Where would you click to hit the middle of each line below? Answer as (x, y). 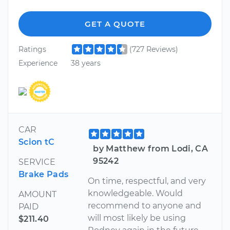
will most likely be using (137, 218)
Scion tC (37, 142)
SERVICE (37, 162)
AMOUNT (37, 194)
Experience (38, 63)
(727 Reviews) (154, 49)
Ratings (32, 49)
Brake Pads (44, 174)
